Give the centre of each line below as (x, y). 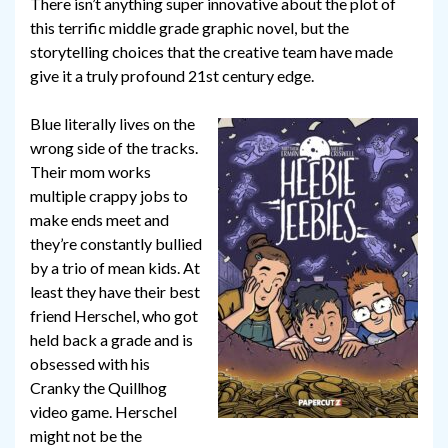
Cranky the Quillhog (98, 388)
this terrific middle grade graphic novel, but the (189, 28)
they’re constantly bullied (116, 244)
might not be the (86, 436)
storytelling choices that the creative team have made (211, 52)
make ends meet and (99, 220)
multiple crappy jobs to (109, 196)
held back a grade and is (111, 340)
